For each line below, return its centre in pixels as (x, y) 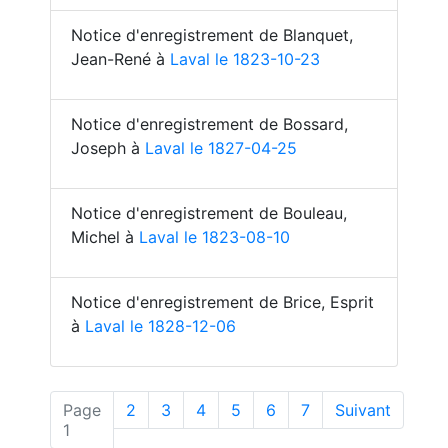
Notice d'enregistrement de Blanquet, (212, 35)
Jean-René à (120, 59)
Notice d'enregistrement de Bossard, (209, 124)
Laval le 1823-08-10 (214, 237)
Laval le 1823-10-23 (245, 59)
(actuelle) (104, 429)
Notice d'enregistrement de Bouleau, (209, 213)
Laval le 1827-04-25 (221, 148)
